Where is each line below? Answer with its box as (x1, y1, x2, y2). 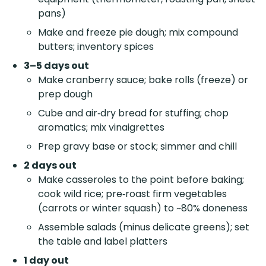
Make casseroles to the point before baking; (38, 172, 244, 186)
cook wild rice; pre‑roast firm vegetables (38, 186, 227, 201)
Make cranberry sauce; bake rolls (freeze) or (38, 72, 248, 87)
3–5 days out (24, 58, 89, 72)
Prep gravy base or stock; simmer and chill (38, 139, 237, 153)
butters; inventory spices (38, 39, 154, 53)
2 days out (24, 158, 77, 172)
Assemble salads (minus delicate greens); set (38, 220, 249, 234)
